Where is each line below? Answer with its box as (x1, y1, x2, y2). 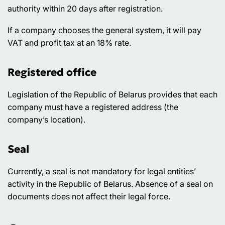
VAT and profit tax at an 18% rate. (8, 38, 131, 48)
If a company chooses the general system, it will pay (8, 25, 201, 36)
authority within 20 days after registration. (8, 4, 163, 14)
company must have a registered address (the (8, 101, 178, 112)
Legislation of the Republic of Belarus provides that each (8, 89, 217, 99)
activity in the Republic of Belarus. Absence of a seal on (8, 178, 213, 189)
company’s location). (8, 114, 85, 125)
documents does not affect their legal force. (8, 191, 170, 201)
